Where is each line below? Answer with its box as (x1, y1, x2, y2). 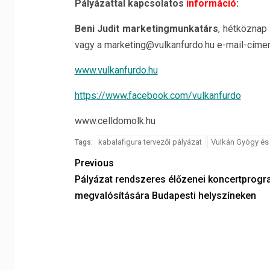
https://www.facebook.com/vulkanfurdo (74, 90, 241, 101)
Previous (74, 157, 114, 169)
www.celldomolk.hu (74, 115, 155, 127)
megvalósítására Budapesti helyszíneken (74, 190, 256, 201)
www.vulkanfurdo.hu (74, 64, 158, 76)
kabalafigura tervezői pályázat (98, 137, 202, 146)
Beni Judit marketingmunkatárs (74, 23, 218, 34)
